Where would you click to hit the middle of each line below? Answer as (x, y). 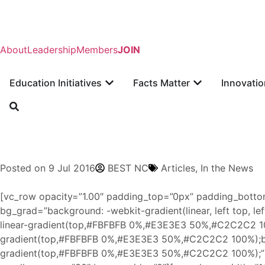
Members (97, 50)
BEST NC (128, 168)
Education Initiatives (56, 83)
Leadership (52, 50)
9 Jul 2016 (72, 168)
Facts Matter (161, 83)
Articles (178, 168)
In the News (227, 168)
